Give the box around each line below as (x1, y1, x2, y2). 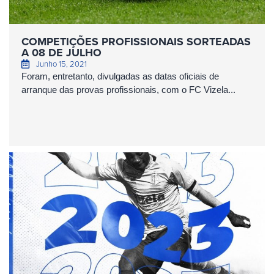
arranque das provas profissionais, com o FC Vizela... (21, 84, 235, 95)
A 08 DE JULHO (21, 45, 102, 61)
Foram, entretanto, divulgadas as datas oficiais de (21, 71, 219, 81)
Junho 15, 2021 (35, 58, 87, 69)
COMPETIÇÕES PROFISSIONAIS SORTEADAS (21, 34, 251, 50)
